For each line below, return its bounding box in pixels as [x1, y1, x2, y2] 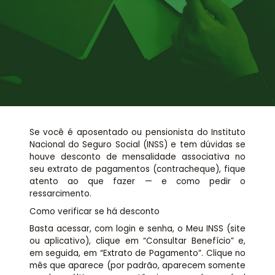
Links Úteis [118, 33, 157, 43]
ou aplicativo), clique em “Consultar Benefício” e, [29, 234, 246, 247]
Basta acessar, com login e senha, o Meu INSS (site [29, 222, 246, 234]
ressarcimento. [29, 188, 91, 200]
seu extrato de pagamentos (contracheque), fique [29, 163, 246, 176]
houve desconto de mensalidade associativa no [29, 151, 246, 163]
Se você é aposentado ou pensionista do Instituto [29, 126, 246, 139]
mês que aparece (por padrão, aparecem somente [29, 259, 246, 271]
